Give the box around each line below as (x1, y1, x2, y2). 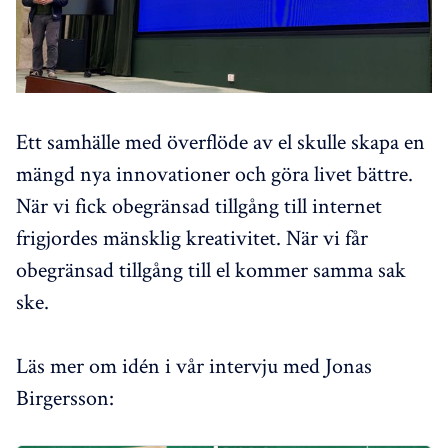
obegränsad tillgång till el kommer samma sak (16, 255, 406, 284)
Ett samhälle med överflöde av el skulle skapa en (16, 127, 425, 156)
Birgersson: (16, 383, 114, 412)
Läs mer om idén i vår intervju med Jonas (16, 351, 372, 380)
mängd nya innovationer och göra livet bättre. (16, 159, 413, 188)
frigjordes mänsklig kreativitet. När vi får (16, 223, 368, 252)
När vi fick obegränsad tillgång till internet (16, 191, 382, 220)
